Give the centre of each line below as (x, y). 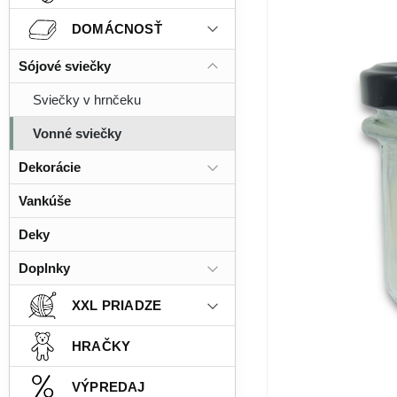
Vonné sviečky (77, 133)
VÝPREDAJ (109, 386)
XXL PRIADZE (117, 305)
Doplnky (44, 268)
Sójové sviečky (65, 66)
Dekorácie (50, 167)
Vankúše (45, 201)
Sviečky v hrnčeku (87, 100)
